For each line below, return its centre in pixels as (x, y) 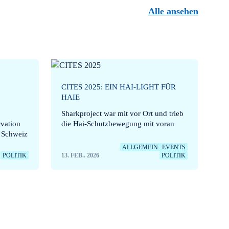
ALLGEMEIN (140, 147)
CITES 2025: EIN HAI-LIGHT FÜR (118, 87)
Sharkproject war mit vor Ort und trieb (122, 113)
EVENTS (174, 147)
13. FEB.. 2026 (80, 155)
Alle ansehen (173, 11)
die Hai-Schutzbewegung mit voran (118, 123)
